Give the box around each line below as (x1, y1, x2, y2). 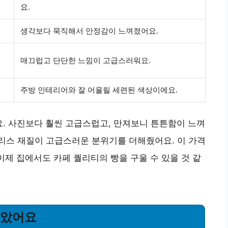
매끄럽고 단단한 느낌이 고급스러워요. (20, 55, 151, 65)
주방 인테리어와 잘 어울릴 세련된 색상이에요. (20, 84, 178, 95)
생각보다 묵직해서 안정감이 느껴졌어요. (20, 25, 158, 36)
